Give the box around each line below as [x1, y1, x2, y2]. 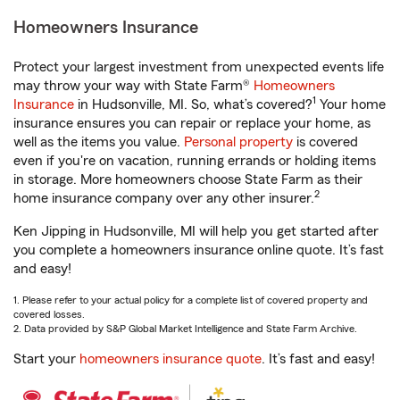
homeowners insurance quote [79, 352, 262, 366]
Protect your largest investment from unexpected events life [13, 60, 384, 74]
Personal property [184, 135, 293, 149]
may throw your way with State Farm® [13, 79, 254, 93]
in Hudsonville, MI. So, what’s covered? [74, 97, 312, 112]
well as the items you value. [13, 135, 184, 149]
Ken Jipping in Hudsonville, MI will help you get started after [13, 224, 379, 238]
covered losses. [13, 309, 85, 320]
